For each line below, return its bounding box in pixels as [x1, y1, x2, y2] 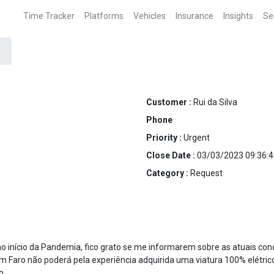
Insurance [176, 11, 213, 21]
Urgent [183, 133, 210, 143]
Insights [223, 11, 253, 21]
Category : [146, 168, 190, 178]
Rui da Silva [193, 97, 237, 107]
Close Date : [146, 150, 197, 160]
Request [190, 168, 223, 178]
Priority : [146, 133, 183, 143]
